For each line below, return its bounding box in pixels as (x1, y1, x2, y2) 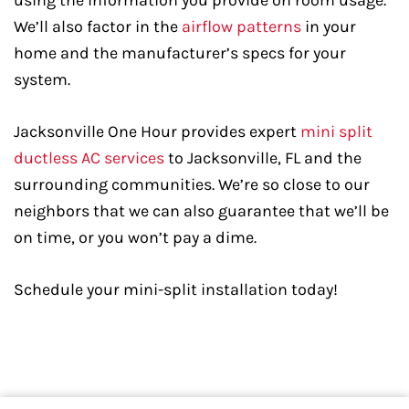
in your (301, 16, 356, 37)
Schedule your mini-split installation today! (14, 279, 338, 299)
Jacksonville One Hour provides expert (14, 121, 300, 142)
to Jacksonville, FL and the (164, 148, 362, 168)
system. (14, 69, 70, 89)
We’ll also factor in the (14, 16, 182, 37)
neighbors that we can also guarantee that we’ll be (14, 201, 389, 221)
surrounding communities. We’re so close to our (14, 174, 370, 194)
